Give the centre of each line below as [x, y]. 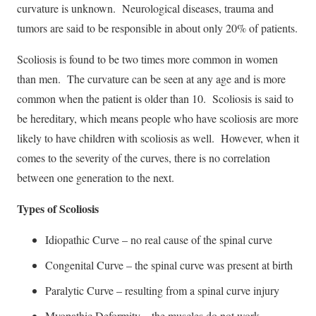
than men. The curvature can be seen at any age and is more [151, 78]
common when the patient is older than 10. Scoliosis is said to [155, 98]
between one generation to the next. [96, 177]
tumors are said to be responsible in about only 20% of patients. [157, 28]
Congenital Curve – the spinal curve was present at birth [169, 265]
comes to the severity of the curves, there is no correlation [144, 157]
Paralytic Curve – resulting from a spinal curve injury [162, 290]
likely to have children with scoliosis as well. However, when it [158, 138]
